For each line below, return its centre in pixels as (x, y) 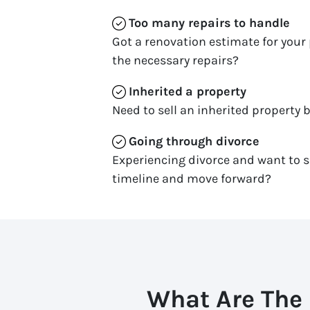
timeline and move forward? (192, 178)
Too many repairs (180, 22)
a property (216, 91)
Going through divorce (194, 141)
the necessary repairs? (175, 60)
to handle (262, 22)
